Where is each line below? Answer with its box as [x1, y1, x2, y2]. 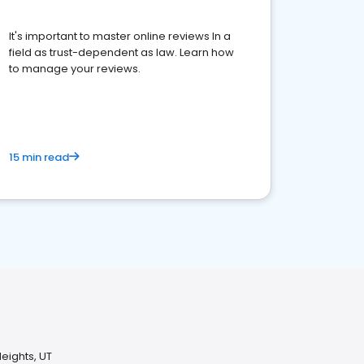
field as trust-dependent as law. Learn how [9, 45, 234, 60]
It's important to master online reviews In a [9, 28, 231, 44]
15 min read [9, 149, 69, 165]
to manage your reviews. [9, 61, 141, 76]
